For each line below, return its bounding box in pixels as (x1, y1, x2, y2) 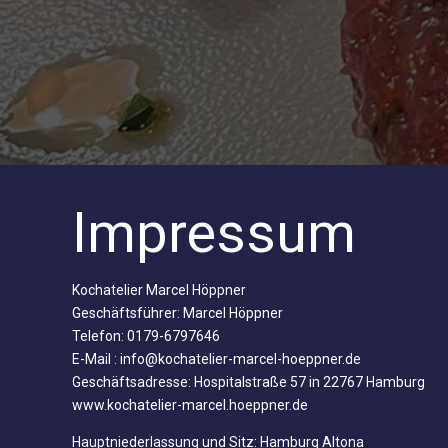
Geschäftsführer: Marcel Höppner (72, 304, 283, 321)
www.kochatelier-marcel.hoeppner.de (72, 396, 308, 413)
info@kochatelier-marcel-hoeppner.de (120, 350, 361, 367)
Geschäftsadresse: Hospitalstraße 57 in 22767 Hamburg (72, 373, 425, 390)
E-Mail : (72, 350, 120, 367)
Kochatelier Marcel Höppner (72, 281, 246, 298)
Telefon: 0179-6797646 (72, 327, 220, 344)
